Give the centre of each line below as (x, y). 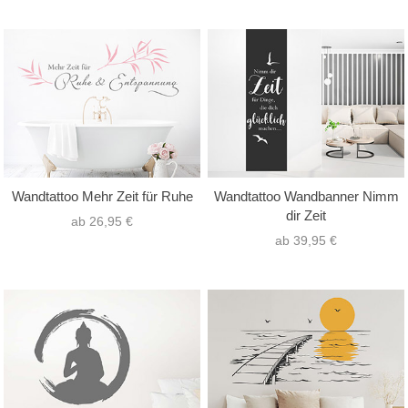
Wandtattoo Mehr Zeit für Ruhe (102, 196)
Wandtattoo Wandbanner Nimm (306, 196)
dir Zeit (306, 215)
